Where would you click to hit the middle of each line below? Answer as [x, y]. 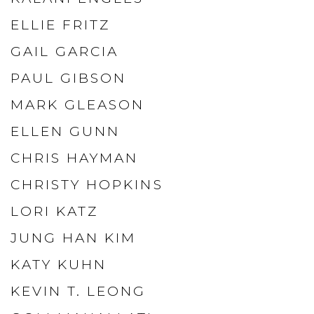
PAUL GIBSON [69, 78]
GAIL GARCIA [65, 52]
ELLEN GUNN [66, 131]
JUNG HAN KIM [74, 238]
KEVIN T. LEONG [78, 291]
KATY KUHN [59, 265]
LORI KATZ [55, 211]
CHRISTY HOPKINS [87, 185]
